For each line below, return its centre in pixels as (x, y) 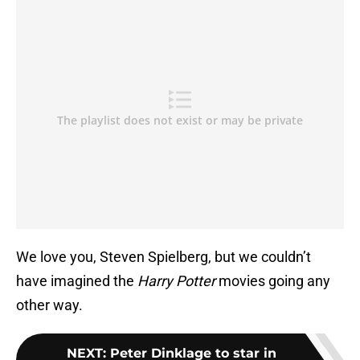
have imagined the (77, 281)
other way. (49, 305)
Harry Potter (176, 281)
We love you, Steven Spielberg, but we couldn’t (164, 257)
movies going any (273, 281)
